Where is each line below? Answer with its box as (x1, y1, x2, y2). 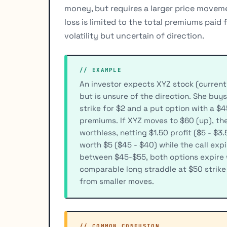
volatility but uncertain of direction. (64, 30, 204, 42)
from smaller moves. (80, 176, 154, 186)
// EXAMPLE (80, 66, 122, 74)
